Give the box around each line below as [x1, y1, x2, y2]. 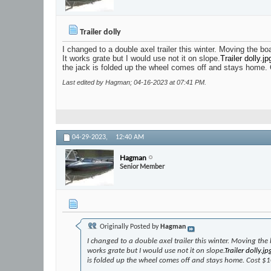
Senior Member [120, 162, 165, 170]
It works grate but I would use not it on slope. [62, 54, 220, 64]
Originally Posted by [98, 223, 160, 231]
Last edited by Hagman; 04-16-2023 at [62, 79, 177, 87]
